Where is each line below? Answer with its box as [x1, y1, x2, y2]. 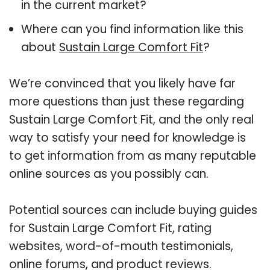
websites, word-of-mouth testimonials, [9, 237, 233, 254]
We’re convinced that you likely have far [9, 75, 236, 92]
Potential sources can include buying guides [9, 201, 257, 218]
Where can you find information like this [21, 20, 243, 37]
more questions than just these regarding [9, 93, 244, 110]
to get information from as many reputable [9, 147, 256, 164]
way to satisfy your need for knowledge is [9, 129, 246, 146]
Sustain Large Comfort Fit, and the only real [9, 111, 254, 128]
